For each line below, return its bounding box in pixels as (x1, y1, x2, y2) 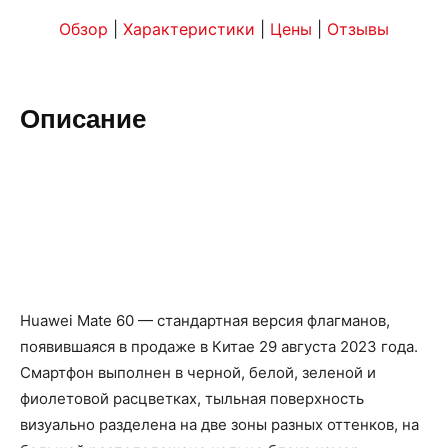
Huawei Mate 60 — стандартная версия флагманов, (20, 311, 390, 331)
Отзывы (327, 19, 389, 40)
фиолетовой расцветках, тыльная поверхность (20, 389, 364, 409)
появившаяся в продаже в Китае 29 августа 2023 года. (20, 337, 418, 357)
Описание (20, 104, 146, 135)
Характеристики (123, 19, 255, 40)
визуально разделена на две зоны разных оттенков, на (20, 415, 419, 435)
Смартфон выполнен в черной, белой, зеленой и (20, 363, 376, 383)
